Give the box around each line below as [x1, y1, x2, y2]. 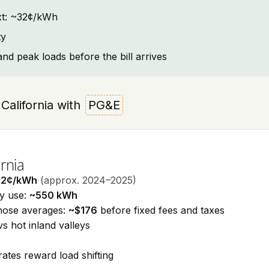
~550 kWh [29, 189, 77, 201]
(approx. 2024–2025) [40, 174, 136, 186]
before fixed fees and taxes [97, 204, 225, 216]
